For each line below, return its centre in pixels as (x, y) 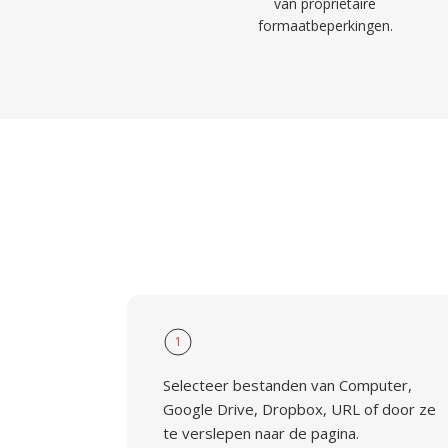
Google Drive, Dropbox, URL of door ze (299, 409)
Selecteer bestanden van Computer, (287, 385)
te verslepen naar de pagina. (261, 433)
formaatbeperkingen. (325, 25)
